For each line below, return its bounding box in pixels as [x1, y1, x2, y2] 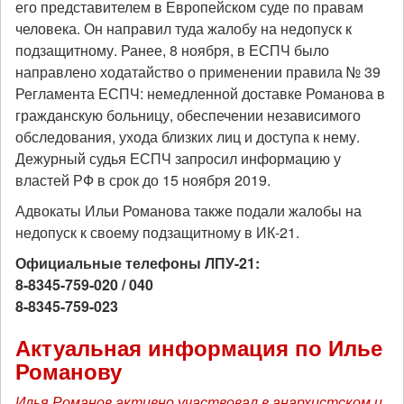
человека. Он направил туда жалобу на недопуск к [15, 18, 352, 40]
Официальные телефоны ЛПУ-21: [15, 252, 260, 274]
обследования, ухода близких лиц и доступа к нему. [15, 126, 360, 148]
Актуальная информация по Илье [15, 332, 382, 363]
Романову [15, 355, 122, 387]
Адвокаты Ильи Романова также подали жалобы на [15, 200, 362, 222]
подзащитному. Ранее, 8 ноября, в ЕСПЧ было [15, 40, 329, 61]
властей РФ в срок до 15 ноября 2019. [15, 170, 271, 191]
